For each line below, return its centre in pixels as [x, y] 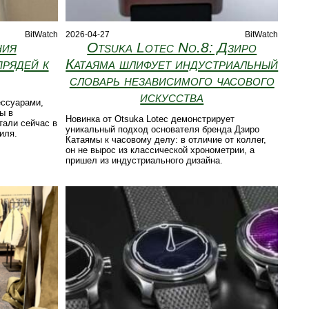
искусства [172, 97]
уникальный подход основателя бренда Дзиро [163, 130]
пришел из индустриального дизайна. [144, 161]
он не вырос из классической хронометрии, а [160, 150]
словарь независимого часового [172, 81]
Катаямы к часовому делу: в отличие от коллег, [166, 140]
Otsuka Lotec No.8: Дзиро [172, 48]
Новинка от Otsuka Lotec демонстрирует [150, 119]
